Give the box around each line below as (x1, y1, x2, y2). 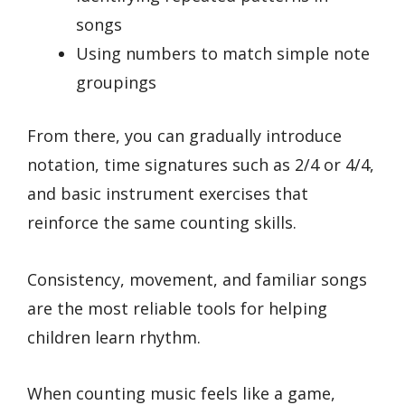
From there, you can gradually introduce (27, 125, 342, 147)
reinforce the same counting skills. (27, 212, 297, 234)
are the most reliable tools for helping (27, 297, 327, 319)
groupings (76, 71, 156, 94)
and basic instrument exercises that (27, 183, 308, 205)
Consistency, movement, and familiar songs (27, 268, 367, 290)
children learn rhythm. (27, 325, 201, 348)
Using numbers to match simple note (76, 42, 370, 65)
